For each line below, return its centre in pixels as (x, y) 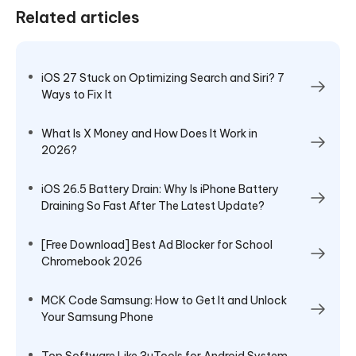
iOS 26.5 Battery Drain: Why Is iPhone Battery (160, 189)
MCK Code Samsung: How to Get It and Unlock (164, 300)
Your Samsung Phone (97, 317)
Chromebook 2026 (92, 261)
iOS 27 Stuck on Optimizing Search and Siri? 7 (163, 77)
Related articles (78, 17)
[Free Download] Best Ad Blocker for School (157, 244)
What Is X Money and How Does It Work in (149, 133)
